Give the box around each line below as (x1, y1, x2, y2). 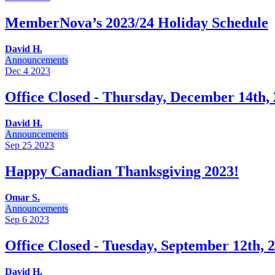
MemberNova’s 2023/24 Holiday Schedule (5, 15, 268, 31)
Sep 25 (5, 139, 32, 150)
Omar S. (5, 192, 40, 203)
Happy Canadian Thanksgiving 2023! (5, 163, 239, 179)
